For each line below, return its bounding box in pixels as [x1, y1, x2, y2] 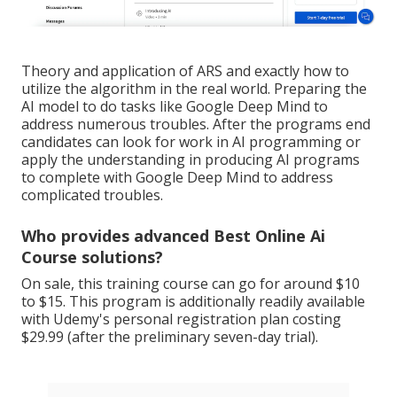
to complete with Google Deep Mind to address [21, 167, 333, 187]
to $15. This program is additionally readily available [21, 291, 365, 311]
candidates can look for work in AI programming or [21, 131, 361, 152]
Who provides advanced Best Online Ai [21, 224, 325, 246]
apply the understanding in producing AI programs [21, 149, 360, 169]
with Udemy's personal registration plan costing [21, 308, 341, 329]
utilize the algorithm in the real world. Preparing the [21, 78, 367, 98]
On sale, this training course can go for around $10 [21, 273, 360, 293]
